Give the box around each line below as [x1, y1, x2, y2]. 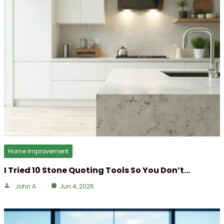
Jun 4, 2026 [59, 182, 94, 191]
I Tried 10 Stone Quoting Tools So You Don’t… [4, 164, 190, 176]
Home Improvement [8, 147, 68, 156]
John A [15, 182, 36, 191]
